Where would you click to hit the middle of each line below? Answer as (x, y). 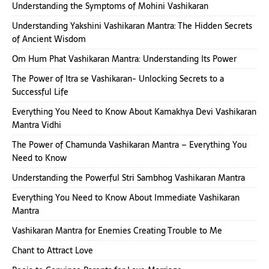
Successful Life (40, 92)
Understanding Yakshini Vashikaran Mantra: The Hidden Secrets (132, 26)
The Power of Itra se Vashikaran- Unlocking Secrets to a (118, 78)
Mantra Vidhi (37, 125)
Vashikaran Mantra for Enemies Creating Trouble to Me (117, 230)
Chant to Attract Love (53, 250)
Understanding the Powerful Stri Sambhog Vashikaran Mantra (128, 177)
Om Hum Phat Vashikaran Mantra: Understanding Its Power (124, 59)
